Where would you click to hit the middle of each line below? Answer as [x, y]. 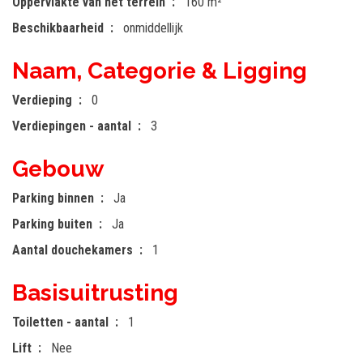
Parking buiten [52, 224]
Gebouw [58, 169]
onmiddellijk [153, 28]
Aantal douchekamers [73, 250]
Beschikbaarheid [58, 28]
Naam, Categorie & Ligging [160, 71]
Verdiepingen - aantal [72, 126]
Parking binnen [53, 199]
